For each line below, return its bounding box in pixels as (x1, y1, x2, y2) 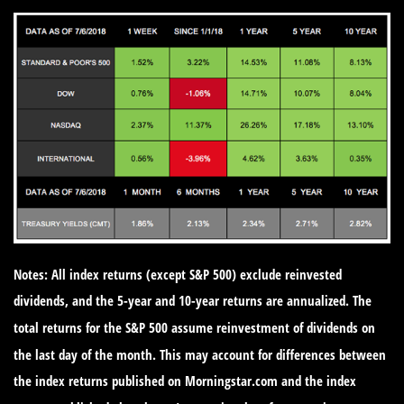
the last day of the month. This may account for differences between (14, 344, 386, 363)
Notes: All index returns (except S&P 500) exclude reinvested (14, 264, 342, 283)
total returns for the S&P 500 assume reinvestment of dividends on (14, 317, 375, 336)
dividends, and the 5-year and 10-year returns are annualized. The (14, 290, 372, 309)
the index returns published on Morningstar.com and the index (14, 371, 356, 390)
